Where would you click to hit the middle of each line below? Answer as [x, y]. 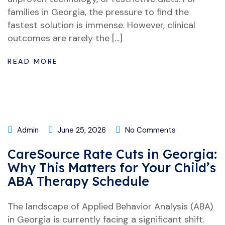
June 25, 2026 [81, 130]
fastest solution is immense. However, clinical [101, 25]
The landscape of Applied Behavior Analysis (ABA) [110, 206]
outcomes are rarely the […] [65, 38]
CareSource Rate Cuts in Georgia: [112, 154]
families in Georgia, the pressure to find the [98, 12]
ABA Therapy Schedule [78, 181]
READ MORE [35, 61]
